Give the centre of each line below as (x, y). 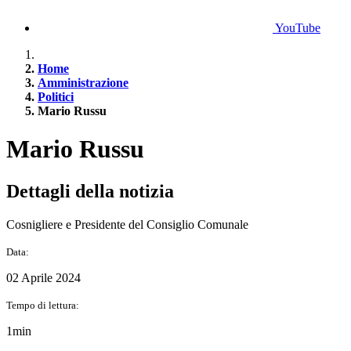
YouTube (298, 28)
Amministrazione (83, 83)
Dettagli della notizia (90, 191)
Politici (56, 97)
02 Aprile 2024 (43, 277)
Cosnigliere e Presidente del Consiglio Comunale (127, 224)
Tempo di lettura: (43, 305)
